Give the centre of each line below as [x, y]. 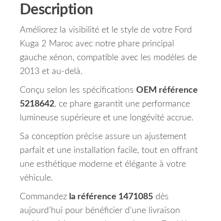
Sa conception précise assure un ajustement [103, 137]
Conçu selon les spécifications [78, 91]
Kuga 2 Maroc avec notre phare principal [97, 44]
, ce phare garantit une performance [122, 104]
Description [56, 10]
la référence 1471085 [110, 197]
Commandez [43, 197]
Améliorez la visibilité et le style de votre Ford [106, 30]
